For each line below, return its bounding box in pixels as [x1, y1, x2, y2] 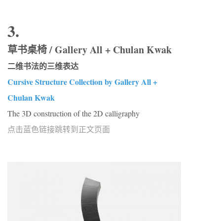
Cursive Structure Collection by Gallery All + [7, 75, 157, 87]
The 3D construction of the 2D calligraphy [7, 108, 140, 118]
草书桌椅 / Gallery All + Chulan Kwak [7, 42, 172, 57]
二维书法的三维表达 [7, 60, 78, 72]
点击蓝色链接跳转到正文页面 [7, 123, 110, 134]
